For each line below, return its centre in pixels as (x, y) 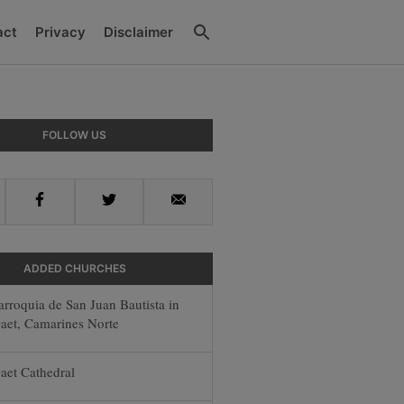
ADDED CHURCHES (74, 268)
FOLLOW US (75, 135)
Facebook (64, 202)
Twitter (124, 202)
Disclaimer (138, 32)
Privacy (60, 32)
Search (231, 28)
